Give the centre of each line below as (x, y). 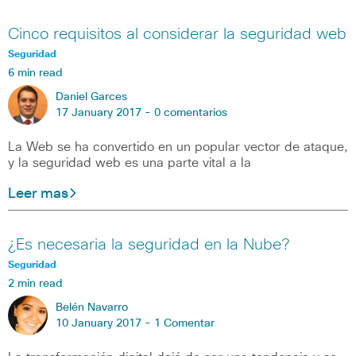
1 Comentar (184, 324)
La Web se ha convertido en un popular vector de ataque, (178, 147)
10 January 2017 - (105, 324)
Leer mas (38, 193)
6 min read (35, 73)
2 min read (35, 284)
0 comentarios (191, 112)
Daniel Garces (91, 97)
